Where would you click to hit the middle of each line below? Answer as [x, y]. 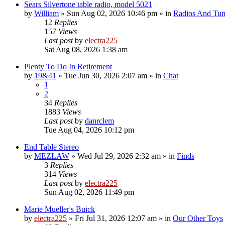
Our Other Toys [198, 218]
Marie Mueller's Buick [60, 209]
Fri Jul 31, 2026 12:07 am [116, 218]
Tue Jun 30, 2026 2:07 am [106, 75]
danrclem [99, 121]
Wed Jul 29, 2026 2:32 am [119, 156]
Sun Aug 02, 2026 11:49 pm [89, 192]
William [46, 13]
